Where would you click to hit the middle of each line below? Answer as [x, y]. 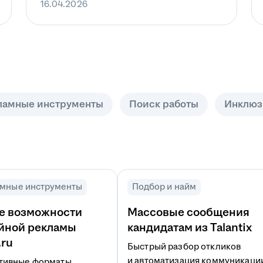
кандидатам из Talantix [190, 228]
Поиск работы [164, 104]
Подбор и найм [164, 187]
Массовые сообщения [188, 213]
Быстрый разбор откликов [184, 247]
